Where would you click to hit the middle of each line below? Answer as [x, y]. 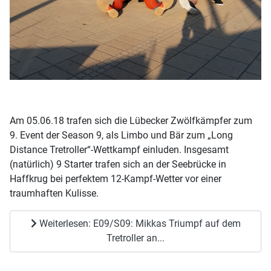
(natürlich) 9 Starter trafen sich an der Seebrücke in [118, 164]
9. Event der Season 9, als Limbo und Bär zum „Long [121, 135]
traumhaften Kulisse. [54, 193]
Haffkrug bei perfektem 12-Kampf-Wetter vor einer [116, 178]
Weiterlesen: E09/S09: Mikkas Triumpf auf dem [139, 224]
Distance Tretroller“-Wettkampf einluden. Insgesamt [119, 149]
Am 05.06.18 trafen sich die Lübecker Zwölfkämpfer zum [131, 120]
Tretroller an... [135, 238]
